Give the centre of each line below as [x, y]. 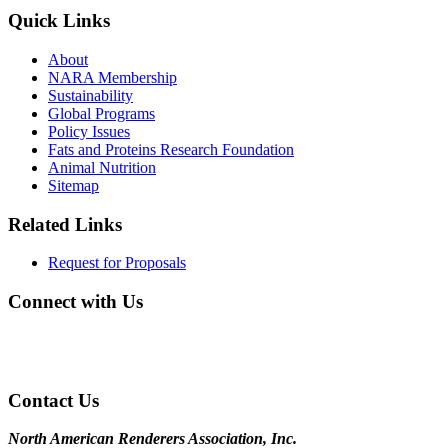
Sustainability [90, 95]
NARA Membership [112, 77]
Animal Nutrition [102, 167]
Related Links [65, 224]
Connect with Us [75, 302]
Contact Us [53, 400]
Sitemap [73, 185]
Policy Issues [89, 131]
